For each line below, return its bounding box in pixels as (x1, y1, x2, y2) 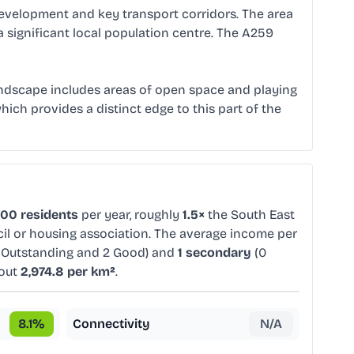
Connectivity (72, 316, 150, 332)
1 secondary (178, 245, 251, 261)
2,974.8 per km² (21, 264, 115, 280)
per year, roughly (78, 207, 183, 223)
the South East (205, 207, 295, 223)
